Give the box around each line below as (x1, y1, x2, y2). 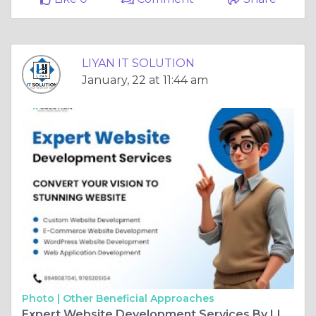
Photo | (22, 291, 63, 305)
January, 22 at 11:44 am (82, 73, 208, 87)
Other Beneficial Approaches (63, 291, 214, 305)
